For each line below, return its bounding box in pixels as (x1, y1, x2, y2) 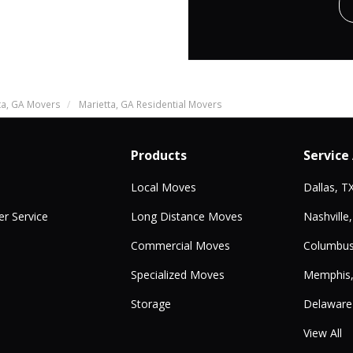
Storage (130, 295, 171, 311)
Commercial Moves (130, 237, 230, 253)
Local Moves (130, 179, 196, 195)
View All (303, 325, 343, 340)
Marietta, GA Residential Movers (79, 97, 222, 110)
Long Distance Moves (130, 208, 243, 224)
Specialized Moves (130, 266, 225, 282)
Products (130, 146, 187, 164)
